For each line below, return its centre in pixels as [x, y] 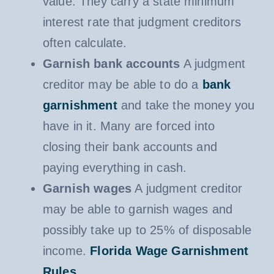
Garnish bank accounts [111, 63]
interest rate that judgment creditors [142, 22]
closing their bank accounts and [130, 146]
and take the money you [188, 105]
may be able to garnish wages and [138, 209]
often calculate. [85, 43]
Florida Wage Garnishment [169, 250]
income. [66, 250]
